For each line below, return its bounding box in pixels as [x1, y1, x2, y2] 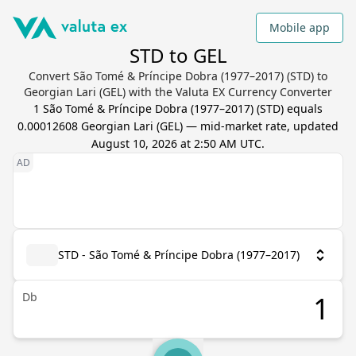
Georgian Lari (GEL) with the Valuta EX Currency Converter [24, 84, 332, 99]
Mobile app [269, 20, 330, 35]
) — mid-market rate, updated [180, 118, 339, 133]
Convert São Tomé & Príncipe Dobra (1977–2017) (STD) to [29, 68, 327, 83]
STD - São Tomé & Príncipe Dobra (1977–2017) [58, 247, 300, 262]
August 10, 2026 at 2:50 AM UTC [91, 136, 261, 151]
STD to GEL [129, 42, 227, 68]
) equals [281, 101, 323, 116]
